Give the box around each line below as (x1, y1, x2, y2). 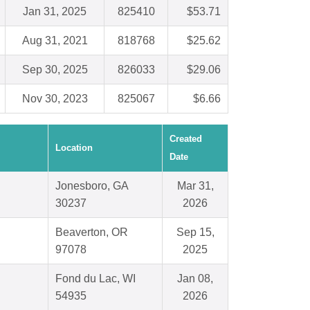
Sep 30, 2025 (21, 64, 88, 76)
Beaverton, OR (55, 226, 128, 239)
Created (170, 134, 202, 145)
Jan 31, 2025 (23, 6, 86, 18)
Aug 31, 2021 (21, 35, 88, 47)
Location (55, 143, 93, 154)
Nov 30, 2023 (21, 93, 88, 105)
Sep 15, (176, 226, 215, 239)
